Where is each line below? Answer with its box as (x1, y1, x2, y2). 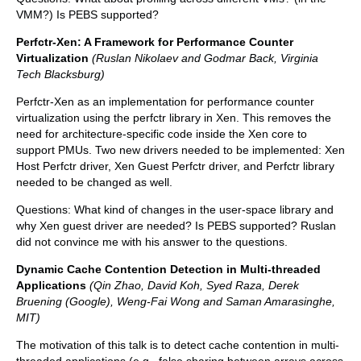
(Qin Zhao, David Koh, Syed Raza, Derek (89, 279, 299, 293)
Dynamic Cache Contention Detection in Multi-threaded (16, 263, 321, 276)
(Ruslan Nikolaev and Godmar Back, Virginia (92, 52, 318, 65)
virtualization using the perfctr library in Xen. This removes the (16, 111, 331, 125)
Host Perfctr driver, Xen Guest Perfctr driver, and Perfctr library (16, 160, 334, 173)
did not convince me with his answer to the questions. (16, 235, 288, 249)
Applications (16, 279, 86, 293)
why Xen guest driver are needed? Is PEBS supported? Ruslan (16, 219, 336, 233)
